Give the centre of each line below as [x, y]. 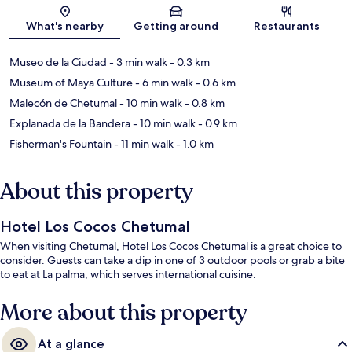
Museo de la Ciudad [58, 62]
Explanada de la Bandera [70, 124]
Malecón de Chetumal [63, 103]
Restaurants [287, 26]
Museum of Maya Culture [71, 83]
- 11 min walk [143, 144]
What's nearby [65, 26]
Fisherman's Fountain [60, 144]
